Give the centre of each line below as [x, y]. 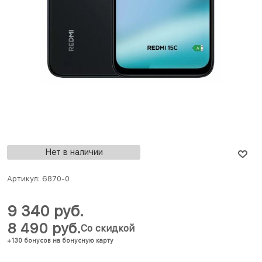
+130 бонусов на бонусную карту [60, 241]
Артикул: [23, 179]
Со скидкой [108, 229]
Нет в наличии [74, 152]
